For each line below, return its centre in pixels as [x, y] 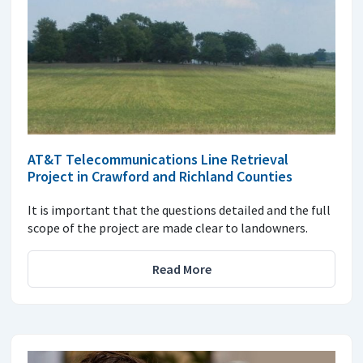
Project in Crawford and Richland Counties [160, 176]
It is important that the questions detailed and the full [179, 209]
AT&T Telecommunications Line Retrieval [158, 159]
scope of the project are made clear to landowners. [168, 227]
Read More [181, 269]
